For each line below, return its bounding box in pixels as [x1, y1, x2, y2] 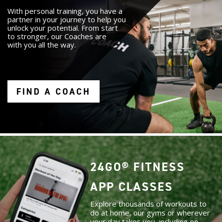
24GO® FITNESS [90, 159, 185, 175]
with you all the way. [7, 40, 76, 50]
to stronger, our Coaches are [7, 31, 107, 42]
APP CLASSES [90, 179, 173, 195]
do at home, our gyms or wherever [90, 208, 210, 218]
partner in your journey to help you [7, 14, 126, 25]
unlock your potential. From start [7, 23, 118, 33]
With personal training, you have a [7, 6, 122, 16]
